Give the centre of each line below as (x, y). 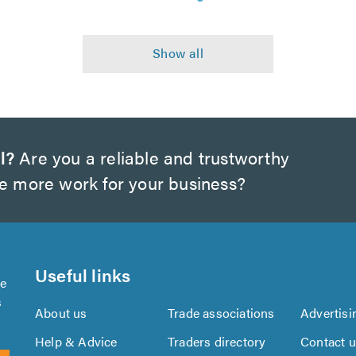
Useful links (83, 275)
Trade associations (221, 313)
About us (61, 313)
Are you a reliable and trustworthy (152, 157)
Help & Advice (76, 341)
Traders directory (217, 341)
